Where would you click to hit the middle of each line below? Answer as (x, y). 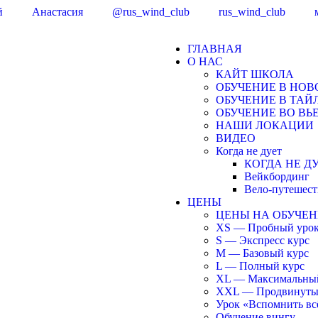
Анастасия (57, 12)
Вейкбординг (277, 176)
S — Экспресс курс (263, 240)
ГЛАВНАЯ (215, 49)
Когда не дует (249, 151)
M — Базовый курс (262, 253)
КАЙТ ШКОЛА (255, 74)
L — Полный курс (260, 266)
